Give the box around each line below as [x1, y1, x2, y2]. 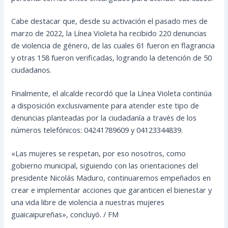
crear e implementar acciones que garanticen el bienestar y [11, 185, 212, 195]
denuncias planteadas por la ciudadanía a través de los [11, 112, 197, 123]
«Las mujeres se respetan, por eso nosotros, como [11, 148, 186, 159]
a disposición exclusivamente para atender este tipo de [11, 100, 199, 111]
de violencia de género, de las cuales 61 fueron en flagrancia [11, 40, 215, 51]
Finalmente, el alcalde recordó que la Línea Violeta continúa [11, 88, 212, 99]
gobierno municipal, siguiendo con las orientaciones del [11, 160, 198, 171]
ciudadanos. [11, 65, 52, 75]
